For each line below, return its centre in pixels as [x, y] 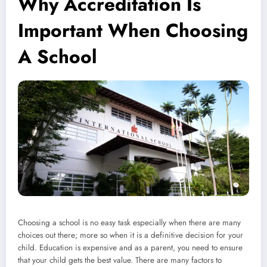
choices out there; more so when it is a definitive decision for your [131, 235]
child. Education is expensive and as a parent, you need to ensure [130, 248]
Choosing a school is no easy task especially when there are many [129, 223]
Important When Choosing [133, 31]
